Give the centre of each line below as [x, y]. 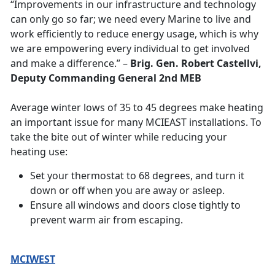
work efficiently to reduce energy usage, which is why [134, 34]
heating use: [39, 152]
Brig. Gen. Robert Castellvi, [196, 64]
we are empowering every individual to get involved [130, 49]
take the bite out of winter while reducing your [119, 137]
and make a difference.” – [70, 64]
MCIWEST [33, 259]
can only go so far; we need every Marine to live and [131, 19]
